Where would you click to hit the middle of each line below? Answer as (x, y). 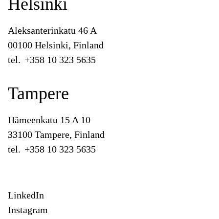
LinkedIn (26, 195)
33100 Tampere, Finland (56, 134)
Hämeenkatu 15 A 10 (49, 120)
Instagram (28, 209)
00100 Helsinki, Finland (56, 45)
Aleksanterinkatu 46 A (52, 30)
